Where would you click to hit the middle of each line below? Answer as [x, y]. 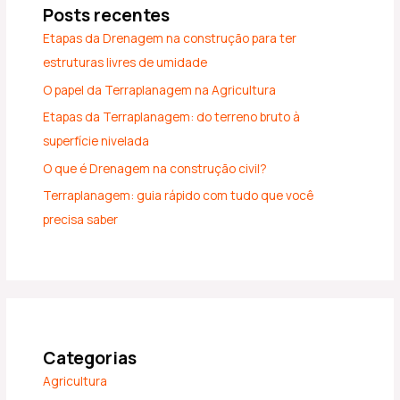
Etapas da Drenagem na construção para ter [170, 38]
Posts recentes [107, 16]
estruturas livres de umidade [125, 62]
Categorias [90, 358]
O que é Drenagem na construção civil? [155, 168]
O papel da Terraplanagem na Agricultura [160, 89]
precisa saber [81, 220]
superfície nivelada [96, 141]
